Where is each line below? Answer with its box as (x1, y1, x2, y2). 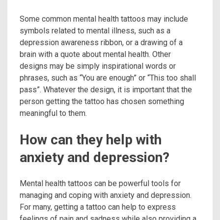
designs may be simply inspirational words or (20, 61, 176, 71)
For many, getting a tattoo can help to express (20, 202, 176, 212)
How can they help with (20, 132, 162, 148)
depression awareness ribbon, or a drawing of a (20, 38, 183, 48)
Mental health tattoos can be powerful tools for (20, 179, 181, 189)
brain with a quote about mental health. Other (20, 50, 171, 59)
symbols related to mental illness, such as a (20, 26, 170, 36)
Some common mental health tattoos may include (20, 14, 188, 24)
